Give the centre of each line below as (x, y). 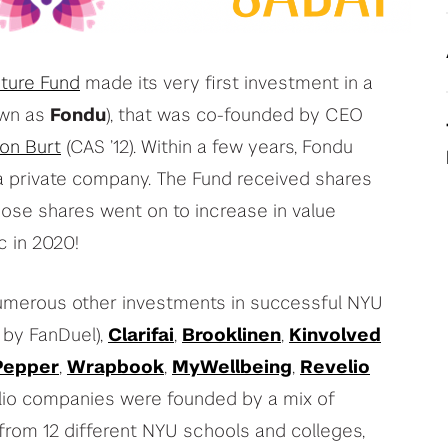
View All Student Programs (172, 23)
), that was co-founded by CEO (234, 115)
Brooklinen (231, 335)
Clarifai (141, 335)
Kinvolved (335, 335)
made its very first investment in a (226, 83)
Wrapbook (115, 367)
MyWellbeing (232, 367)
